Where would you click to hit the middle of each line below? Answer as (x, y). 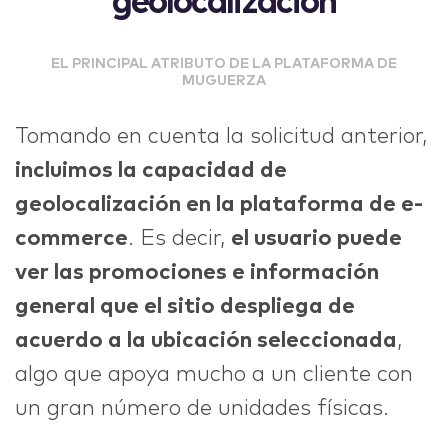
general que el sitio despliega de (185, 306)
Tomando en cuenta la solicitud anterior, (221, 136)
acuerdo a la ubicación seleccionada (206, 340)
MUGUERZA (224, 80)
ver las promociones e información (197, 272)
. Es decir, (179, 238)
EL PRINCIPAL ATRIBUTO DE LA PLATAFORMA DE (224, 63)
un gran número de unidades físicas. (202, 408)
